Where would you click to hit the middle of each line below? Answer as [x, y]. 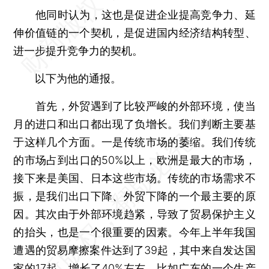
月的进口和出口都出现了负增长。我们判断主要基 [134, 124]
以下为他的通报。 [68, 78]
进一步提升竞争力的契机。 [78, 50]
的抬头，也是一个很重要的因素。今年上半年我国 [134, 232]
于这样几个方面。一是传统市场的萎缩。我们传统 [134, 142]
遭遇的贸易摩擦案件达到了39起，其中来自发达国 [134, 250]
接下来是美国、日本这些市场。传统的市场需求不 [134, 178]
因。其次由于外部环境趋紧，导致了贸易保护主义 [134, 214]
